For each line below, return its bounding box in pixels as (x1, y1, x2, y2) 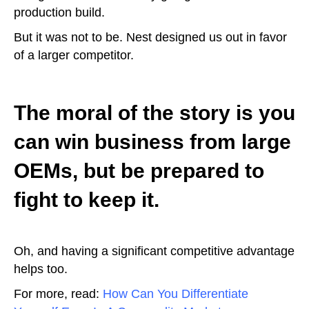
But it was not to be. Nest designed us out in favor (14, 30, 287, 45)
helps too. (14, 262, 68, 277)
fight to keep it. (14, 188, 159, 212)
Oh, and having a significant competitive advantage (14, 244, 295, 259)
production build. (14, 6, 105, 20)
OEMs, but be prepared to (14, 159, 264, 183)
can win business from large (14, 130, 291, 154)
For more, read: (14, 287, 103, 301)
